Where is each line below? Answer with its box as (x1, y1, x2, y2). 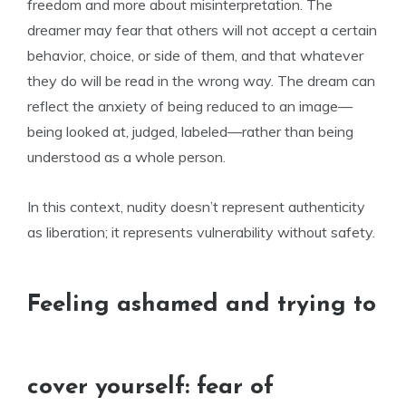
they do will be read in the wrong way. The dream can (27, 72, 375, 90)
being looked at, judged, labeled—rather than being (27, 122, 353, 140)
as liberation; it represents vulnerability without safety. (27, 223, 375, 241)
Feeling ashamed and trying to (27, 293, 376, 317)
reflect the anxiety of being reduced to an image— (27, 97, 353, 115)
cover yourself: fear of (27, 375, 274, 400)
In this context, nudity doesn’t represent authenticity (27, 198, 365, 216)
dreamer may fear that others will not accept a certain (27, 21, 377, 39)
